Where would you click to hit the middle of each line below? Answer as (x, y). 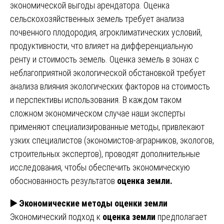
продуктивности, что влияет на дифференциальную (101, 45)
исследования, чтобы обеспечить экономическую (100, 167)
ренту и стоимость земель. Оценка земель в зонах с (104, 59)
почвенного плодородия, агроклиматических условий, (106, 32)
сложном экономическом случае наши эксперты (97, 113)
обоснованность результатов (63, 180)
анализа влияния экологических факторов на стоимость (110, 86)
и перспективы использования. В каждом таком (96, 99)
